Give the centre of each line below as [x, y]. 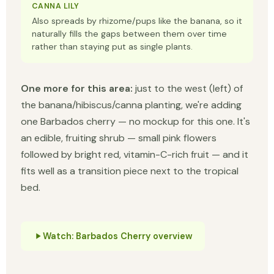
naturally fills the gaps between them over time [129, 34]
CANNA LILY [56, 6]
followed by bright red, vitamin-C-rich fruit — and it [135, 155]
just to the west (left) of [188, 89]
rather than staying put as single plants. [112, 47]
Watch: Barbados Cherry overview [118, 236]
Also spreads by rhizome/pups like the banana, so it [137, 21]
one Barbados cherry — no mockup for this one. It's [135, 122]
